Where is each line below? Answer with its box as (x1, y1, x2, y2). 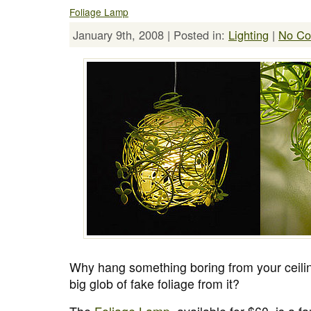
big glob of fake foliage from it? (69, 274, 239, 292)
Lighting (228, 26, 269, 44)
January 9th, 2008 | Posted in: (73, 26, 228, 44)
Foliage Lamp (69, 5, 128, 19)
